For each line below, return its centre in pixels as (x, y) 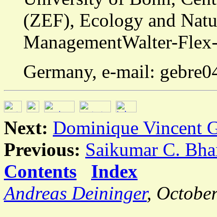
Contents (40, 171)
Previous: (42, 149)
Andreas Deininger (75, 193)
